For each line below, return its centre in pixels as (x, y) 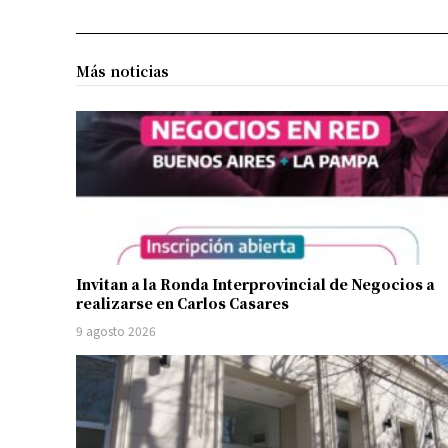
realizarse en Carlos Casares (182, 302)
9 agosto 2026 (116, 330)
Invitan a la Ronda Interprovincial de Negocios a (255, 283)
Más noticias (122, 71)
